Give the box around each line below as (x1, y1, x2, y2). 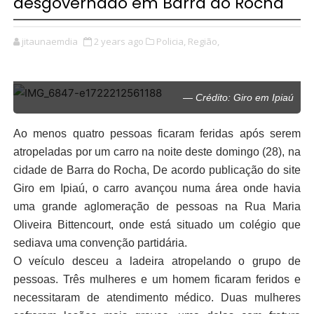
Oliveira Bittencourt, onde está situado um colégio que (13, 219, 301, 231)
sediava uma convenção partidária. (13, 237, 187, 250)
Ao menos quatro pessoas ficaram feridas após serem (13, 128, 301, 140)
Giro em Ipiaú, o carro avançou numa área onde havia (13, 182, 301, 195)
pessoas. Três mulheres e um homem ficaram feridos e (13, 273, 301, 286)
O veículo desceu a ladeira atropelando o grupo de (13, 255, 301, 268)
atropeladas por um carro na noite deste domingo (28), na (13, 146, 301, 158)
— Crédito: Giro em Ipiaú (183, 92, 294, 104)
